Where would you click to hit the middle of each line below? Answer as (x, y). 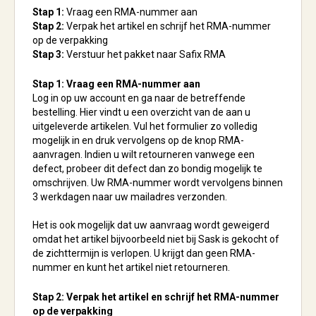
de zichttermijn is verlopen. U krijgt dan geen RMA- (144, 253)
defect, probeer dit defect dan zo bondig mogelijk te (147, 169)
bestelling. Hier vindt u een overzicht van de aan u (141, 112)
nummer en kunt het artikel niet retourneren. (131, 267)
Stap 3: (48, 54)
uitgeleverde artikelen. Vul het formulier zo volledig (145, 126)
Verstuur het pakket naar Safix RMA (145, 54)
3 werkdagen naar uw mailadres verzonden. (130, 197)
